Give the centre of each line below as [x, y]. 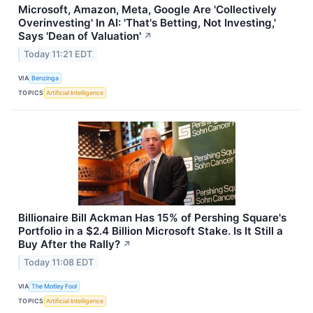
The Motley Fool [54, 286]
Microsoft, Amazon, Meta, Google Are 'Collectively [147, 10]
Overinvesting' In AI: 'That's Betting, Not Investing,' [147, 23]
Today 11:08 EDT [59, 262]
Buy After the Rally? [69, 244]
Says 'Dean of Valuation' [80, 36]
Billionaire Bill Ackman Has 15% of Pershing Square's [152, 217]
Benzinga [45, 78]
